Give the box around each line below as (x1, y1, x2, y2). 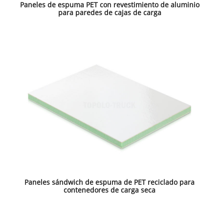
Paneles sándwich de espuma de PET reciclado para (24, 177, 195, 187)
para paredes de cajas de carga (58, 8, 161, 18)
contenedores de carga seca (64, 185, 155, 195)
